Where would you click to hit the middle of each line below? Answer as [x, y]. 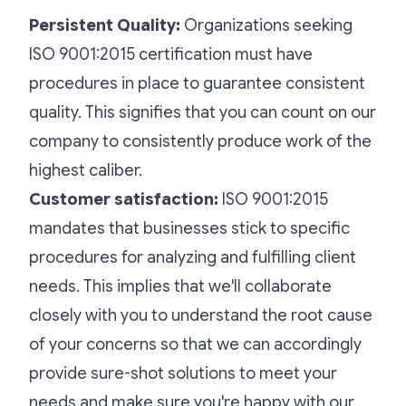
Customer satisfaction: [124, 199]
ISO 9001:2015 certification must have [171, 54]
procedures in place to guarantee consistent [197, 83]
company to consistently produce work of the [200, 141]
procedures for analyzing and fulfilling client [193, 257]
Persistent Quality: [106, 25]
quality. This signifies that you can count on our [203, 112]
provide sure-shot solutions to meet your [183, 373]
